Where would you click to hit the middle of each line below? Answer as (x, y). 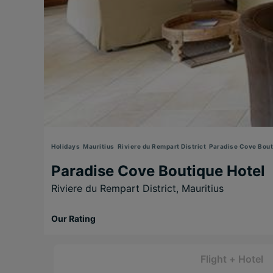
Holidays (66, 147)
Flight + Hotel (232, 259)
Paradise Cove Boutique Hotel (158, 171)
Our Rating (73, 218)
